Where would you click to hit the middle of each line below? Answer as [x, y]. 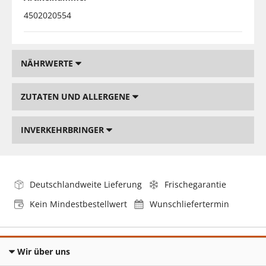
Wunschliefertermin [189, 204]
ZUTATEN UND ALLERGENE [77, 96]
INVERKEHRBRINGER [64, 129]
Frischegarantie [195, 184]
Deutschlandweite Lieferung [86, 184]
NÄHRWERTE [48, 63]
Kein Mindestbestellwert [78, 204]
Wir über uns [44, 251]
